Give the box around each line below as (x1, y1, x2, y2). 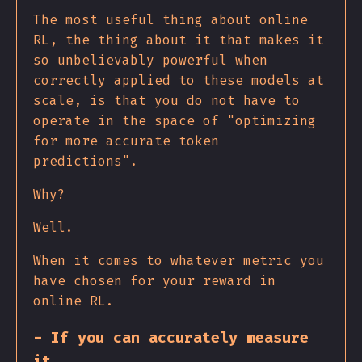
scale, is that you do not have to (33, 91, 300, 109)
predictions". (33, 152, 138, 170)
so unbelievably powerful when (33, 51, 267, 69)
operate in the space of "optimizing (33, 112, 316, 129)
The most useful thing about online (33, 11, 308, 28)
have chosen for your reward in (33, 271, 276, 289)
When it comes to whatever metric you (33, 251, 324, 269)
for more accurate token (33, 132, 219, 149)
